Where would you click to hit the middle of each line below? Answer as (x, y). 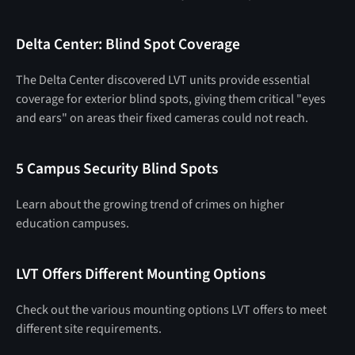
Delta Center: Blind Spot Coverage (128, 44)
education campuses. (72, 223)
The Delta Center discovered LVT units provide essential (162, 80)
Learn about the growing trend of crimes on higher (150, 204)
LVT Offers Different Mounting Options (140, 274)
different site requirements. (88, 328)
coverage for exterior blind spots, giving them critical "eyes (170, 99)
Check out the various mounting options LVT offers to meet (171, 309)
